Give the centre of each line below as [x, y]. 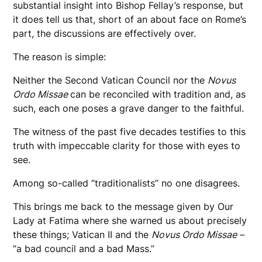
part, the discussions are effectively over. [105, 34]
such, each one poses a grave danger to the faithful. [129, 108]
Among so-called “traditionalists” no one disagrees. [127, 183]
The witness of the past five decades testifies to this [130, 132]
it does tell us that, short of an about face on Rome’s [130, 20]
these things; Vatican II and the [82, 235]
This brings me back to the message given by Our [123, 207]
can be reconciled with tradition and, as [158, 94]
